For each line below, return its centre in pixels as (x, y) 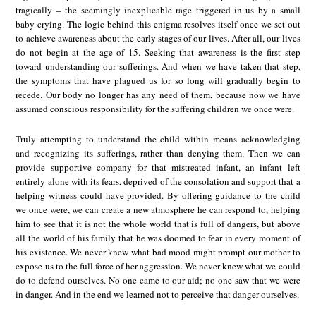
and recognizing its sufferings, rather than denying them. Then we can (158, 153)
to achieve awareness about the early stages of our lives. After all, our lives (158, 38)
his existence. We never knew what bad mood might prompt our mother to (158, 251)
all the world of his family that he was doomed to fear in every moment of (158, 237)
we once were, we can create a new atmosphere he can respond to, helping (158, 209)
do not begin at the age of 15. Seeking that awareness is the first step (158, 53)
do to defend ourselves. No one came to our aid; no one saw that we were (158, 280)
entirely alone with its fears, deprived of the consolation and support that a (158, 181)
